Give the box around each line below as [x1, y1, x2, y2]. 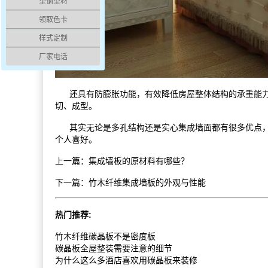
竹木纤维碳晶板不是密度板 [55, 232, 156, 242]
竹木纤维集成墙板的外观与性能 [89, 178, 206, 188]
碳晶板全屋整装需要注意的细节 [55, 243, 172, 254]
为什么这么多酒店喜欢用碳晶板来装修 [55, 255, 197, 266]
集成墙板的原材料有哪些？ [89, 156, 189, 166]
